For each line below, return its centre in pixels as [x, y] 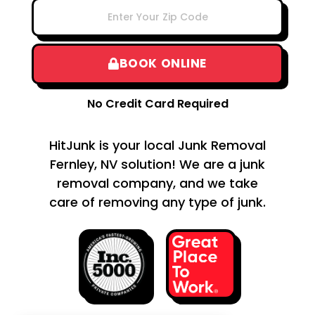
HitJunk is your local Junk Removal [157, 145]
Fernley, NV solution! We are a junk [157, 164]
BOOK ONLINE [163, 64]
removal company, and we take [157, 183]
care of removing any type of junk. [157, 202]
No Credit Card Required [157, 103]
